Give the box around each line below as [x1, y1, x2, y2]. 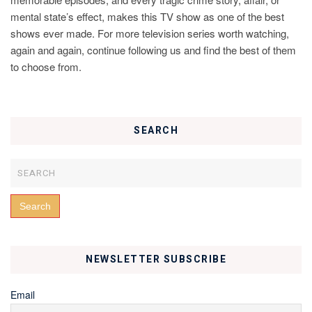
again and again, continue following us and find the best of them [10, 42, 296, 57]
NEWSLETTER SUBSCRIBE [86, 251, 226, 267]
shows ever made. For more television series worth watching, [10, 25, 289, 40]
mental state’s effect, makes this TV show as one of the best [10, 8, 284, 24]
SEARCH [134, 123, 178, 138]
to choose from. [10, 58, 81, 74]
